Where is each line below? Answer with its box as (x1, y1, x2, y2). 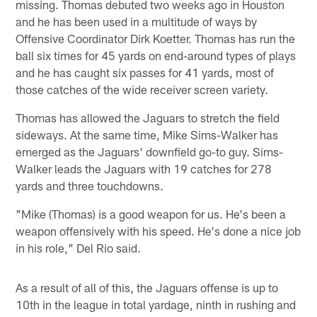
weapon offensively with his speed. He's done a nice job (16, 223, 301, 238)
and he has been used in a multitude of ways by (16, 13, 258, 28)
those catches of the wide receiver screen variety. (16, 81, 269, 96)
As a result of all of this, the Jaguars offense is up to (16, 279, 279, 294)
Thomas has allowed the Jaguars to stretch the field (16, 110, 280, 125)
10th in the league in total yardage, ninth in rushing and (16, 296, 296, 311)
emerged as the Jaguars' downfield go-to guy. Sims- (16, 144, 284, 158)
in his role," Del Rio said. (16, 240, 142, 255)
